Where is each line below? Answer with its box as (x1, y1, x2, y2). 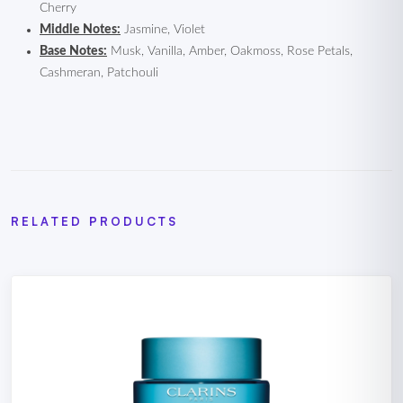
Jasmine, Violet (121, 23, 205, 36)
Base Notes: (40, 45, 107, 58)
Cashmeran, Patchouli (40, 67, 158, 79)
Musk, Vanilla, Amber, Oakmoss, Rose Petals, (107, 45, 353, 58)
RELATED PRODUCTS (11, 214, 178, 228)
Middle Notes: (40, 23, 121, 36)
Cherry (40, 2, 76, 14)
